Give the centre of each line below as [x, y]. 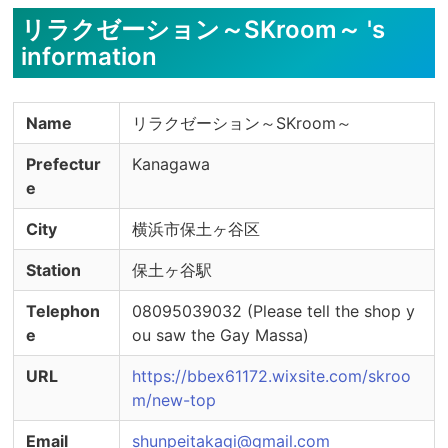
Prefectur [63, 164]
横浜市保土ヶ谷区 [195, 229]
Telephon [62, 311]
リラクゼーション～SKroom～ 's [202, 29]
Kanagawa [170, 164]
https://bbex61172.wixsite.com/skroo [271, 376]
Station [53, 270]
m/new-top [173, 400]
